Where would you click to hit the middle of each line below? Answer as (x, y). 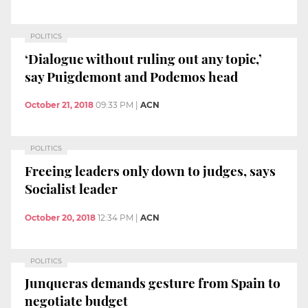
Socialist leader (71, 189)
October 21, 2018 (59, 105)
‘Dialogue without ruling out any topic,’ (143, 58)
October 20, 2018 (60, 217)
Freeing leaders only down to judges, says (150, 171)
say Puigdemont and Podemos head (131, 76)
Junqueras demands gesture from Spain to (153, 283)
